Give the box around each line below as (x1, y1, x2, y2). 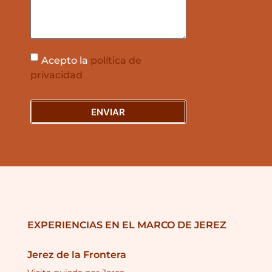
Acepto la (41, 54, 90, 66)
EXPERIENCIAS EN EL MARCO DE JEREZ (27, 219, 226, 231)
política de (90, 54, 141, 66)
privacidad (30, 69, 83, 81)
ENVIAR (91, 106, 126, 118)
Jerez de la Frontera (27, 248, 126, 260)
